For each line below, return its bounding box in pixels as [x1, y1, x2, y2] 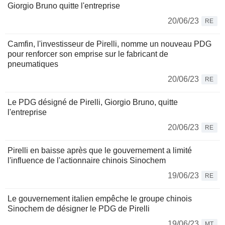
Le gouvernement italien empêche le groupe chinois [8, 194, 192, 203]
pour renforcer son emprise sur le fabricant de [8, 50, 168, 59]
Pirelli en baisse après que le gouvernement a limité [8, 146, 192, 155]
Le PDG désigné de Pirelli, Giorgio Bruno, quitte [8, 98, 178, 107]
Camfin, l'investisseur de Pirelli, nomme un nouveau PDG [8, 40, 211, 49]
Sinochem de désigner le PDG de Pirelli [8, 204, 150, 213]
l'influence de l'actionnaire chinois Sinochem [8, 156, 166, 165]
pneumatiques [8, 60, 58, 69]
